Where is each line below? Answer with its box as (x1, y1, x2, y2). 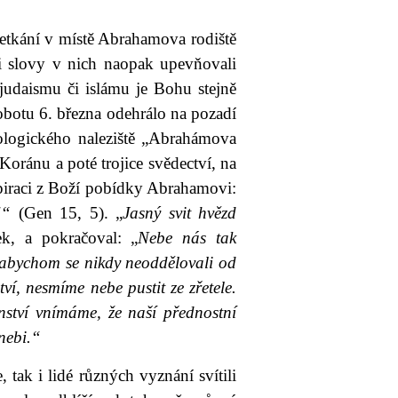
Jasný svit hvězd (123, 203, 237, 222)
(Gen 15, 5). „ (11, 203, 123, 222)
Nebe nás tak (138, 228, 237, 247)
